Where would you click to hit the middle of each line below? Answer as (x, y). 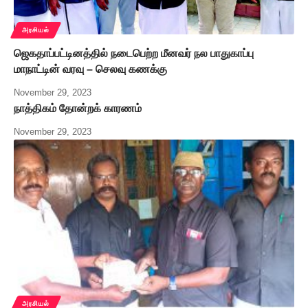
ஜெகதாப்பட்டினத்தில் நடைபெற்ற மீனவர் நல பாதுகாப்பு (134, 54)
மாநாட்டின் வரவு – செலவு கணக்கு (90, 69)
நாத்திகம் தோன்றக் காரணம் (78, 109)
